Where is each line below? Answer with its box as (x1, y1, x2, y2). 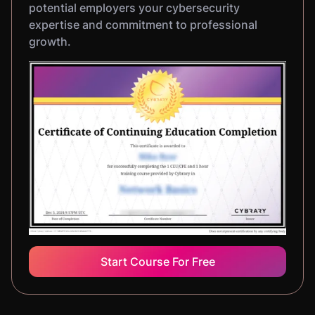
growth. (29, 34, 71, 49)
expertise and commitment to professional (29, 18, 257, 32)
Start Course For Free (100, 255, 215, 269)
